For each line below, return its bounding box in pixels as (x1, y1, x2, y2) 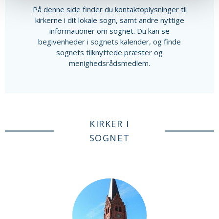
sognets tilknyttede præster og (56, 47, 163, 57)
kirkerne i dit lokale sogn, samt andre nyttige (35, 15, 184, 25)
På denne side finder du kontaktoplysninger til (32, 4, 187, 14)
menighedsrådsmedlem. (69, 58, 150, 68)
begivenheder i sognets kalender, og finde (38, 36, 181, 46)
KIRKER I (89, 117, 130, 130)
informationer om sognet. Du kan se (49, 25, 170, 36)
